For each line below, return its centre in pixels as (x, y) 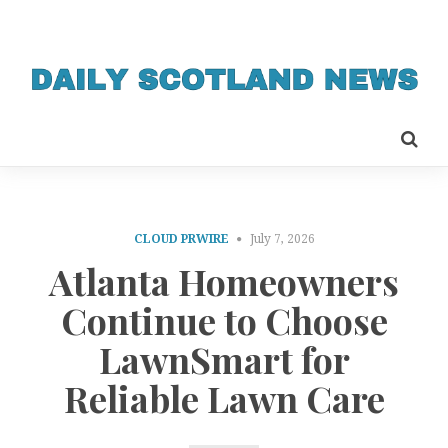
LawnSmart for (224, 359)
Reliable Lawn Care (224, 398)
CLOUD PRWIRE (181, 238)
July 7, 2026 (282, 238)
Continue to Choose (224, 320)
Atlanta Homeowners (224, 281)
